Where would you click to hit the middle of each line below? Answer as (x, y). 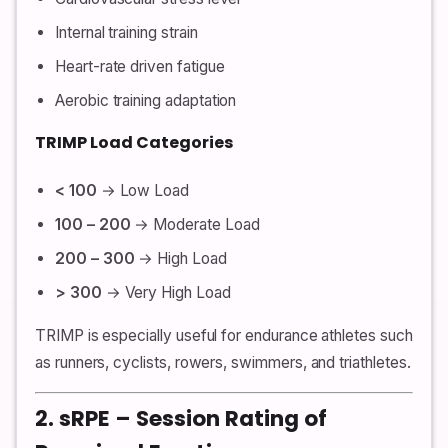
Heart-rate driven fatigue (140, 67)
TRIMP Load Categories (134, 143)
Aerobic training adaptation (146, 101)
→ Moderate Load (195, 224)
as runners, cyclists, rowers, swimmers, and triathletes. (223, 363)
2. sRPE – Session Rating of (181, 419)
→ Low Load (143, 190)
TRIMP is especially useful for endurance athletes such (224, 336)
